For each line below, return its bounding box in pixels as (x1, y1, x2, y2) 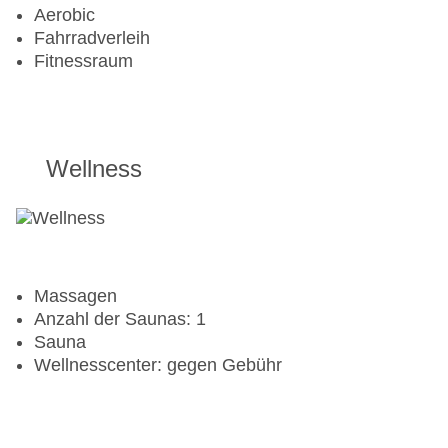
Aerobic (34, 5, 95, 26)
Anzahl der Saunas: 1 (34, 309, 206, 330)
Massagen (34, 286, 117, 307)
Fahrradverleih (34, 28, 150, 49)
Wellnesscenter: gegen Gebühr (34, 355, 282, 376)
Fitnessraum (34, 51, 133, 72)
